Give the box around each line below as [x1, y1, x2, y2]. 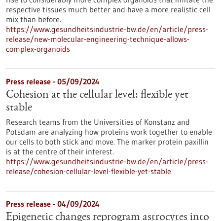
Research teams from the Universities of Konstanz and [6, 117, 190, 127]
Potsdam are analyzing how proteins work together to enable [6, 127, 212, 137]
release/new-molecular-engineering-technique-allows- [6, 34, 189, 44]
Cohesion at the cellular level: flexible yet [6, 89, 188, 101]
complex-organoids [6, 44, 70, 54]
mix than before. [6, 14, 61, 24]
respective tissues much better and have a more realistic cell [6, 4, 211, 14]
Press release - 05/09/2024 [6, 76, 100, 86]
